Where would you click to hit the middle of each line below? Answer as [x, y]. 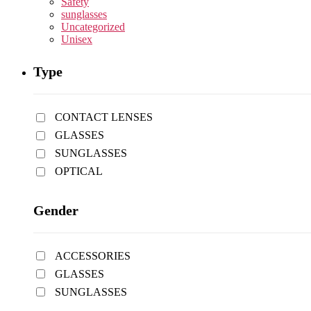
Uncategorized [93, 26]
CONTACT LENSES [104, 117]
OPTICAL [79, 171]
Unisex [77, 39]
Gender [56, 210]
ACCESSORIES [93, 255]
